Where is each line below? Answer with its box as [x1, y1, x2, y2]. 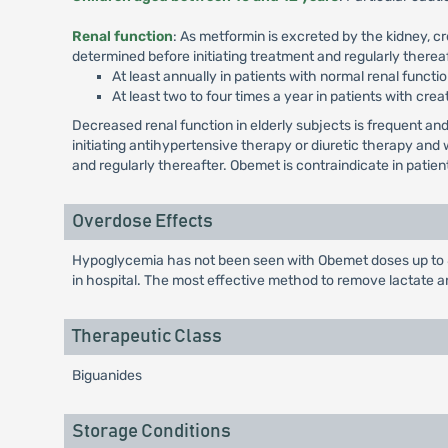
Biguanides [71, 367, 142, 384]
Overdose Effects [71, 212, 213, 231]
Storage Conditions [71, 422, 231, 441]
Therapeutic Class [71, 327, 222, 346]
